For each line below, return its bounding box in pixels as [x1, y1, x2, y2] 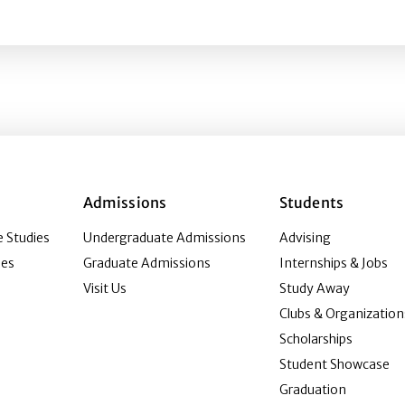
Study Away [279, 280, 351, 297]
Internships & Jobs [279, 255, 389, 271]
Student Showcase [279, 356, 391, 372]
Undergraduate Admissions [82, 230, 246, 246]
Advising [279, 230, 332, 246]
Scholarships [279, 331, 353, 347]
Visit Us [82, 280, 127, 297]
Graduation [279, 381, 347, 398]
